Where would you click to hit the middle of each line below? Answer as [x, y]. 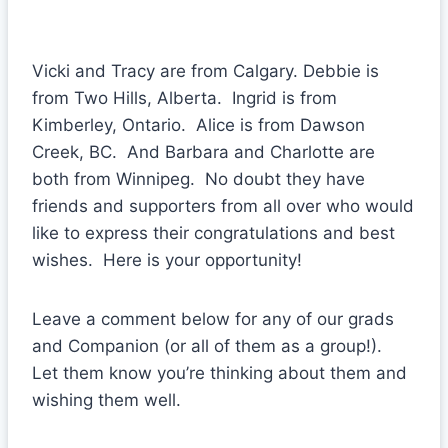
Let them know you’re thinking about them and [219, 372]
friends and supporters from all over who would [223, 205]
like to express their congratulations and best [213, 232]
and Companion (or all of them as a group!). [209, 345]
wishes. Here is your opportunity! [167, 259]
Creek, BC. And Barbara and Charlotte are [203, 151]
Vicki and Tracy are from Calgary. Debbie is [205, 70]
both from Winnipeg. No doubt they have [198, 178]
